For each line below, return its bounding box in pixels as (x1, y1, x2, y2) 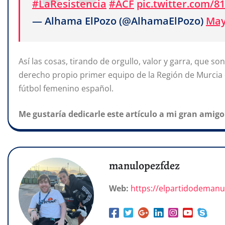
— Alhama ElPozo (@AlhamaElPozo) (32, 14, 206, 28)
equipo (108, 69, 135, 80)
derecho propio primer (19, 69, 106, 80)
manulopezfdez (109, 158, 180, 173)
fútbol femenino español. (19, 82, 114, 94)
